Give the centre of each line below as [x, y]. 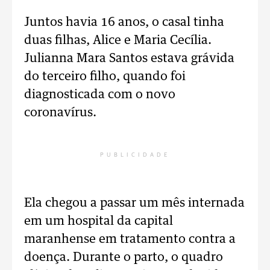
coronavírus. [60, 113]
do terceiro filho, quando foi [105, 77]
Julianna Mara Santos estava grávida [129, 58]
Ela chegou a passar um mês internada [134, 203]
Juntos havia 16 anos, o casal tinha [124, 22]
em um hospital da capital [99, 221]
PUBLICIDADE [135, 155]
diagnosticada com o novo [100, 95]
